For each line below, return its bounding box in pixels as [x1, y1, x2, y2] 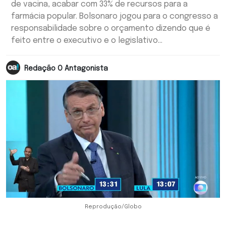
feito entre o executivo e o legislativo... [11, 36, 162, 45]
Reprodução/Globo [84, 203, 142, 210]
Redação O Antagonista [24, 65, 108, 72]
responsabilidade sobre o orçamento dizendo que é [11, 24, 210, 33]
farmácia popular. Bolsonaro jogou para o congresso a [11, 12, 218, 21]
